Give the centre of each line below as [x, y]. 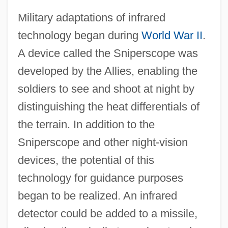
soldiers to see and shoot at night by [106, 89]
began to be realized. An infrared [97, 195]
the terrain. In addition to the [86, 124]
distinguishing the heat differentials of [108, 106]
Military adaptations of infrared [91, 17]
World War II [172, 35]
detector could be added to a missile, [107, 213]
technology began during [79, 35]
